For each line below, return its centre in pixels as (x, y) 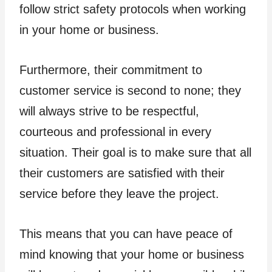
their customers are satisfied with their (122, 173)
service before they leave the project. (119, 194)
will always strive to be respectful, (109, 111)
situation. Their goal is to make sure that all (135, 152)
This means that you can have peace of (126, 234)
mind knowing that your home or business (132, 254)
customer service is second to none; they (130, 90)
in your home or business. (89, 30)
